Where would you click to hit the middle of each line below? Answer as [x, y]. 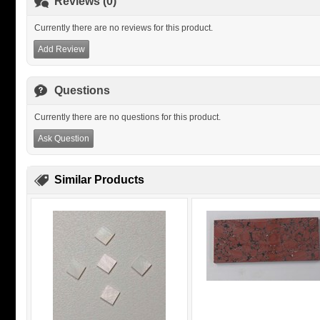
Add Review [61, 49]
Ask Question [64, 139]
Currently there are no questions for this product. [127, 117]
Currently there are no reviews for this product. [124, 28]
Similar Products [99, 180]
